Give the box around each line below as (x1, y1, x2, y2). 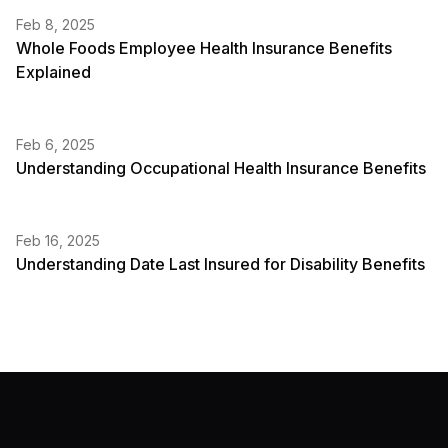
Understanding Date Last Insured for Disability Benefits (16, 254, 425, 274)
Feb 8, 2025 (16, 16, 95, 33)
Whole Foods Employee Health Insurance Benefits (16, 38, 392, 58)
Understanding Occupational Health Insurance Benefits (16, 158, 426, 178)
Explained (16, 62, 91, 82)
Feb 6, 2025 (16, 136, 95, 153)
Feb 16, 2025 (16, 232, 100, 249)
